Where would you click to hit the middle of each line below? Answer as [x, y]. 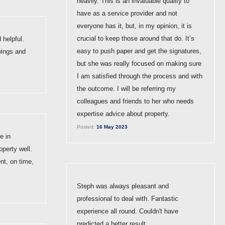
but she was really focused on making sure [139, 63]
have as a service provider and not [127, 13]
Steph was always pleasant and [123, 186]
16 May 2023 [111, 127]
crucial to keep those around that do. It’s [136, 38]
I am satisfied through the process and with [140, 76]
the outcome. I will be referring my [126, 88]
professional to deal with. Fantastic [128, 198]
